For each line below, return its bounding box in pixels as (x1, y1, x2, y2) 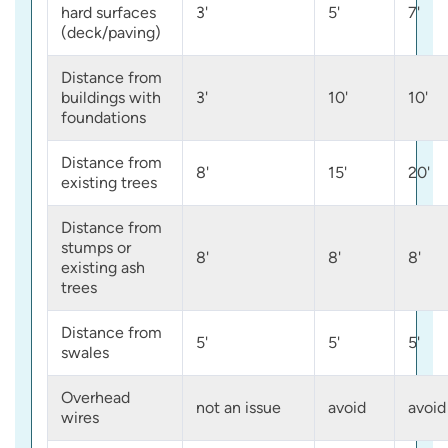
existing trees (60, 172, 157, 192)
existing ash (60, 257, 145, 277)
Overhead (60, 387, 130, 407)
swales (60, 342, 109, 362)
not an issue (195, 397, 281, 417)
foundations (60, 107, 146, 127)
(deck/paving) (60, 22, 161, 42)
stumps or (60, 237, 131, 257)
